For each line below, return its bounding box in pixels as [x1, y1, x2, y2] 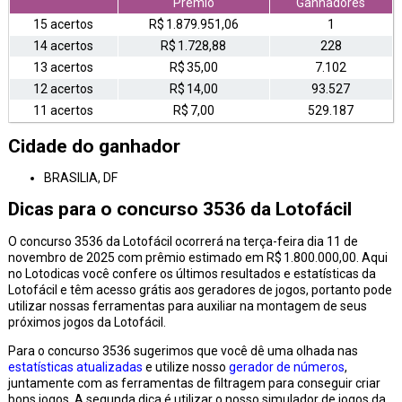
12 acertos [33, 82, 94, 97]
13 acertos [33, 60, 94, 75]
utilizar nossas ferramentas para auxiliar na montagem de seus [7, 298, 367, 313]
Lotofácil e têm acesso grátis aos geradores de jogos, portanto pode [7, 282, 392, 297]
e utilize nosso [142, 359, 229, 374]
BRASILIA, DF [43, 170, 118, 186]
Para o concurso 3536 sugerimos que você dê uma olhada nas [7, 343, 358, 358]
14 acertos [33, 39, 94, 54]
